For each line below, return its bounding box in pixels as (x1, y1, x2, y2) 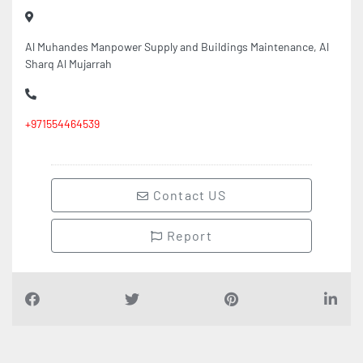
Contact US (149, 182, 226, 199)
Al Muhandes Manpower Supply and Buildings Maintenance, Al (25, 35, 329, 49)
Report (163, 223, 212, 239)
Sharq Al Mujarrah (25, 52, 112, 66)
